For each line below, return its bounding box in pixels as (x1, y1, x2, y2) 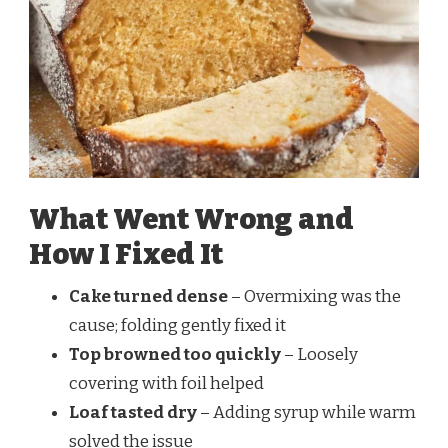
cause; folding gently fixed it (69, 314, 286, 336)
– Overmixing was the (228, 285, 401, 307)
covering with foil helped (69, 372, 264, 394)
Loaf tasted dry (69, 401, 197, 423)
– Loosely (281, 343, 358, 365)
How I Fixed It (29, 236, 223, 272)
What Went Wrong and (29, 201, 354, 237)
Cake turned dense (69, 285, 228, 307)
